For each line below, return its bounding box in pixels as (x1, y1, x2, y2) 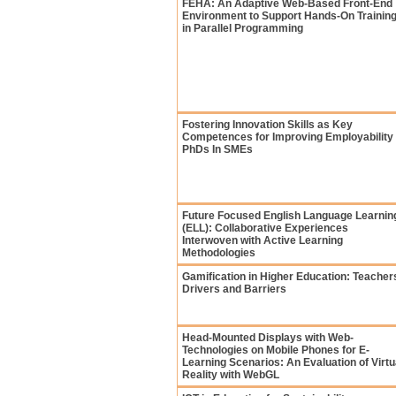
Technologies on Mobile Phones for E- (182, 344, 369, 356)
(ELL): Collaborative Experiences (182, 222, 348, 234)
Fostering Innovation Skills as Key (182, 118, 353, 131)
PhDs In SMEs (182, 143, 253, 156)
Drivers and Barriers (182, 283, 286, 295)
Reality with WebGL (182, 369, 279, 381)
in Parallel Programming (182, 22, 303, 34)
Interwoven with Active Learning (182, 234, 343, 247)
